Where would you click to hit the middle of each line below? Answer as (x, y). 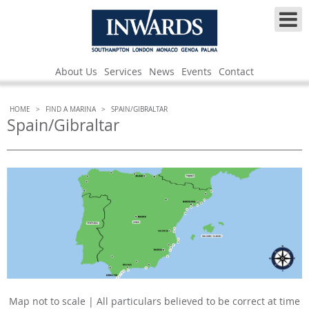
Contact (236, 72)
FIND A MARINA (71, 110)
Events (197, 72)
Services (123, 72)
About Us (76, 72)
